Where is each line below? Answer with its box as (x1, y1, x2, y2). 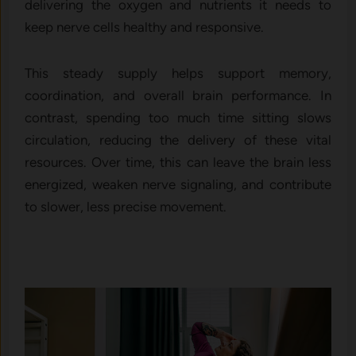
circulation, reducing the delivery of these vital (25, 131, 331, 148)
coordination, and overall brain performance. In (25, 87, 331, 103)
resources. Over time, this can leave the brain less (25, 153, 331, 170)
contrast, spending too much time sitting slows (25, 109, 331, 126)
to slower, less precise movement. (25, 198, 227, 215)
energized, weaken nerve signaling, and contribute (25, 176, 331, 192)
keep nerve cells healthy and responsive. (25, 18, 265, 35)
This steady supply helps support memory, (25, 64, 331, 81)
